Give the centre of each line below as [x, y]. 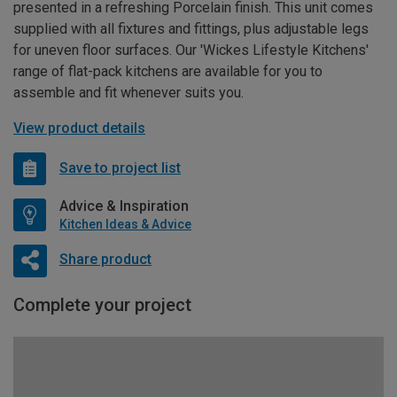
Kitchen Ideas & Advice [125, 224]
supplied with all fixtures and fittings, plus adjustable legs [191, 28]
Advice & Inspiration [124, 206]
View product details [79, 128]
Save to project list [120, 168]
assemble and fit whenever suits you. [128, 92]
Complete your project [102, 304]
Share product [105, 260]
